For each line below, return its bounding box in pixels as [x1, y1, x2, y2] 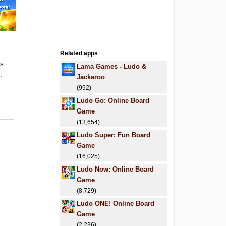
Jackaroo [77, 73, 105, 81]
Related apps [60, 50, 98, 57]
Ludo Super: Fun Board [77, 131, 151, 139]
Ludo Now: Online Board [77, 165, 154, 173]
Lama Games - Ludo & [77, 63, 147, 70]
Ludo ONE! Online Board [77, 200, 155, 207]
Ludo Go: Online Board [77, 97, 150, 104]
